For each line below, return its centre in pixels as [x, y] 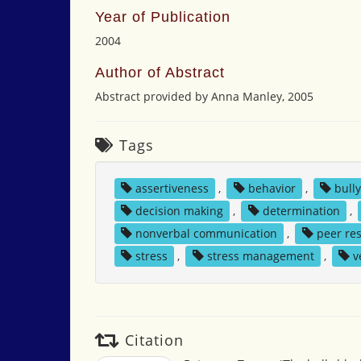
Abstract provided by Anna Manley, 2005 [204, 96]
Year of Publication [163, 17]
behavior [272, 188]
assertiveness [172, 188]
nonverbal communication [206, 233]
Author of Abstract [160, 73]
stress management [260, 256]
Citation [152, 340]
